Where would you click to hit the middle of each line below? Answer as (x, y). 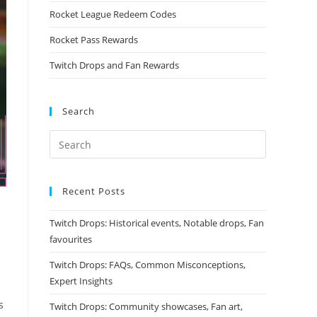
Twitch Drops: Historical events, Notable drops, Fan (157, 223)
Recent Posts (94, 191)
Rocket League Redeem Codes (113, 14)
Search (79, 111)
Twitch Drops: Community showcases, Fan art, (146, 306)
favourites (71, 239)
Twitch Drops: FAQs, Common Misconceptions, (148, 265)
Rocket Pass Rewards (94, 40)
